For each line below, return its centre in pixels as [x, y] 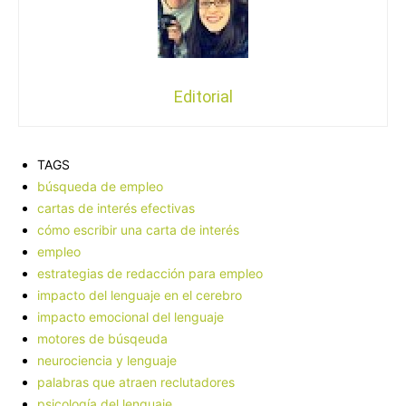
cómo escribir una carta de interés [138, 230]
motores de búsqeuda [102, 339]
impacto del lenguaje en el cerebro [140, 295]
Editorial [203, 97]
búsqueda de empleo [100, 187]
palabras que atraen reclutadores [136, 382]
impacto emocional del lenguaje [130, 317]
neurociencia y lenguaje [107, 361]
